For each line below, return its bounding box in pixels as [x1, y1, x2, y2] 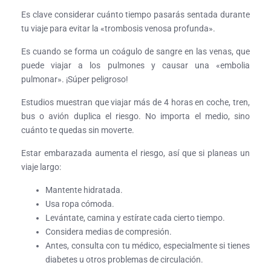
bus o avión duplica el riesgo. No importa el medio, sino [21, 111, 250, 122]
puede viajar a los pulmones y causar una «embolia [21, 60, 250, 71]
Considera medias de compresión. [45, 227, 172, 237]
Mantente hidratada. [45, 185, 123, 195]
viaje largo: [21, 162, 61, 172]
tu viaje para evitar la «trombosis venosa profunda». [21, 24, 215, 34]
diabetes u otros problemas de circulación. [45, 255, 203, 265]
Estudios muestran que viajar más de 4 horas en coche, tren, [21, 97, 250, 108]
